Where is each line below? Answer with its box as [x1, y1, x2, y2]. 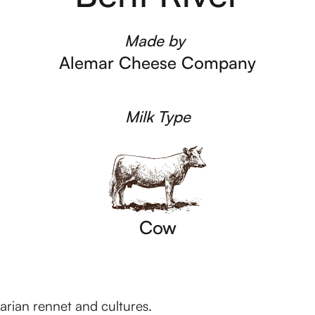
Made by [124, 31, 185, 50]
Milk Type [124, 107, 191, 126]
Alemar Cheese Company [59, 52, 256, 73]
